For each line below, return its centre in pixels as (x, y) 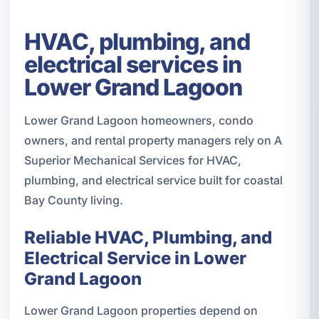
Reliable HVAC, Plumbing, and (148, 237)
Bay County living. (73, 200)
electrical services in (132, 64)
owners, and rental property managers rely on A (153, 140)
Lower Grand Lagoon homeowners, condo (138, 120)
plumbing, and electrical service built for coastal (153, 180)
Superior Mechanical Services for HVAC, (132, 160)
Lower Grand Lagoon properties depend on (141, 310)
